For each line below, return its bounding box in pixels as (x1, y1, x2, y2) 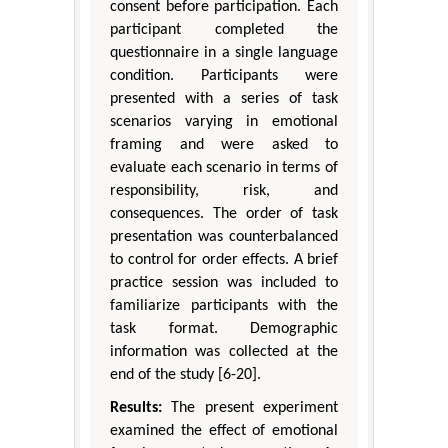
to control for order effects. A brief (110, 252, 338, 269)
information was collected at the (110, 344, 338, 361)
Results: (110, 400, 162, 417)
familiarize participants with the (110, 298, 338, 315)
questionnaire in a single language (110, 45, 338, 62)
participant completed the (110, 22, 338, 39)
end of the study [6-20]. (110, 367, 261, 384)
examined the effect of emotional (110, 423, 338, 440)
